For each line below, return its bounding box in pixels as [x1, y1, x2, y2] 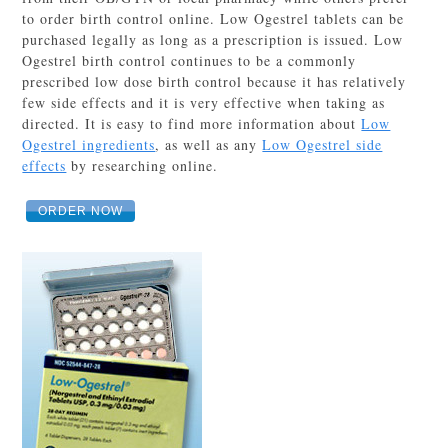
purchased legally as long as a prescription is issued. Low [22, 30, 404, 50]
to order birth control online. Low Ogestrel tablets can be [22, 9, 405, 29]
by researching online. [66, 156, 219, 176]
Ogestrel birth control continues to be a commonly [22, 51, 357, 71]
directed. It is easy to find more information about [22, 114, 362, 134]
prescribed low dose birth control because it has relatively [22, 72, 407, 92]
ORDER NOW [38, 204, 124, 219]
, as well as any [155, 135, 263, 155]
